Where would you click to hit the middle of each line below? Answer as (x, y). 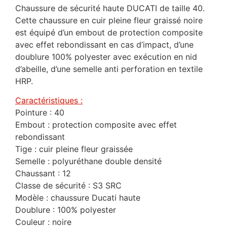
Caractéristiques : (49, 101)
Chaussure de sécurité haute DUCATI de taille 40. (110, 8)
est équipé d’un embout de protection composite (109, 32)
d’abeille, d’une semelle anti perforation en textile (109, 69)
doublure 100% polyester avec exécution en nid (106, 56)
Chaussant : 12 (43, 174)
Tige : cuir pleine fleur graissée (74, 149)
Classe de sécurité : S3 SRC (68, 186)
